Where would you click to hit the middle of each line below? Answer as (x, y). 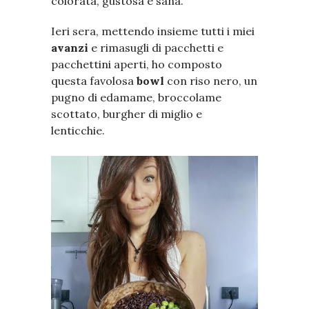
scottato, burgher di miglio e (127, 114)
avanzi (70, 48)
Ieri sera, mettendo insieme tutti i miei (153, 31)
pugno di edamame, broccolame (136, 98)
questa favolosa (94, 81)
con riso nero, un (211, 81)
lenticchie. (78, 131)
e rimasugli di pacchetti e (156, 48)
